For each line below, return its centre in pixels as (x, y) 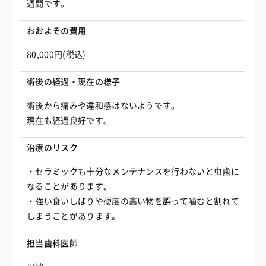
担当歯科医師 (52, 243)
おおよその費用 (57, 31)
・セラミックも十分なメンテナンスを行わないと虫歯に (133, 172)
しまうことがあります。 (74, 216)
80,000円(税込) (56, 55)
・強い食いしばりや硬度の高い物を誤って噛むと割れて (133, 201)
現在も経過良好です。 (69, 121)
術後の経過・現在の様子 (74, 82)
